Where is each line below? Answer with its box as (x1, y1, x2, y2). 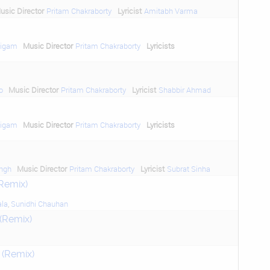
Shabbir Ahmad (158, 85, 211, 95)
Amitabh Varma (143, 6, 198, 16)
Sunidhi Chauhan (10, 199, 68, 209)
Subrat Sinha (166, 164, 210, 174)
